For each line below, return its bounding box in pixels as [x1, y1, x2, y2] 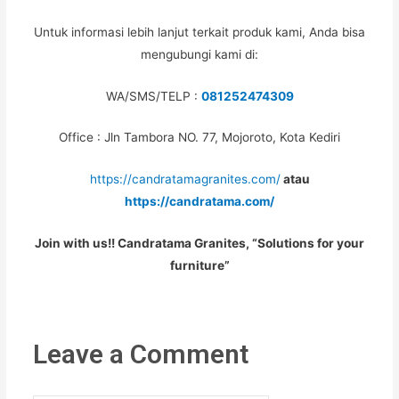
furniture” [169, 258, 230, 273]
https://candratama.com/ [125, 194, 274, 209]
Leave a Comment [33, 338, 249, 370]
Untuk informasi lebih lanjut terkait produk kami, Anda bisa [34, 24, 365, 39]
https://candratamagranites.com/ [89, 172, 281, 187]
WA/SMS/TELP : [105, 88, 201, 103]
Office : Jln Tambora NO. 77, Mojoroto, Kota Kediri [59, 130, 340, 145]
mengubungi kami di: [141, 46, 258, 61]
